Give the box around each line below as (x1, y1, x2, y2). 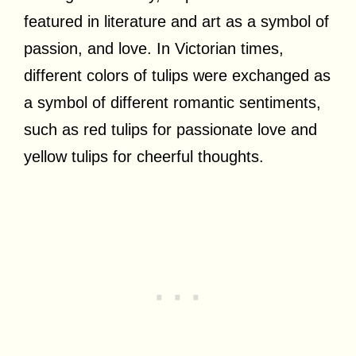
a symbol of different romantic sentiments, (24, 93, 321, 111)
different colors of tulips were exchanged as (24, 66, 331, 84)
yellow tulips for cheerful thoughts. (24, 147, 264, 165)
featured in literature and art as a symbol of (24, 12, 329, 30)
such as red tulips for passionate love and (24, 120, 317, 138)
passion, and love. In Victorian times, (24, 39, 284, 57)
